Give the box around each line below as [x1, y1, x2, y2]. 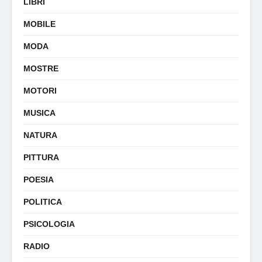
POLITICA [23, 196, 62, 206]
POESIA [23, 174, 54, 184]
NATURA [23, 130, 57, 140]
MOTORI [23, 85, 57, 95]
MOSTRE [23, 63, 58, 73]
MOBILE [23, 19, 56, 29]
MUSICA [23, 108, 56, 118]
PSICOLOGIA [23, 219, 75, 229]
